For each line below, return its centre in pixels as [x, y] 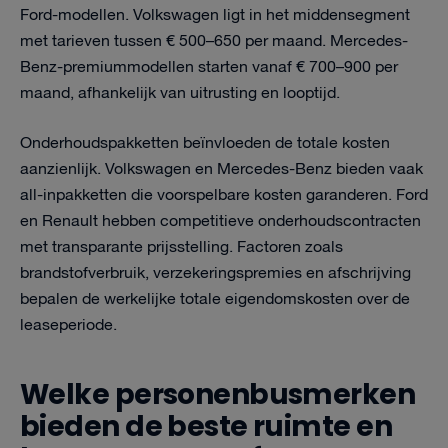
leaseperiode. [68, 325]
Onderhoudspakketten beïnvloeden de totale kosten [205, 143]
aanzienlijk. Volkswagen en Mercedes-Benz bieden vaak [221, 169]
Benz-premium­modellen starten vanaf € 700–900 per [209, 67]
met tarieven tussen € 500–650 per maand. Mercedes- [214, 41]
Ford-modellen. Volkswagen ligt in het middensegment [215, 15]
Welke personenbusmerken [218, 394]
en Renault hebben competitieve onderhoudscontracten [220, 221]
